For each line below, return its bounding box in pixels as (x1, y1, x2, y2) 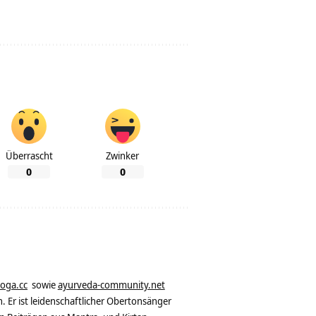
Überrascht (5, 149, 53, 163)
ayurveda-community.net (57, 278, 165, 292)
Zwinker (106, 149, 139, 163)
